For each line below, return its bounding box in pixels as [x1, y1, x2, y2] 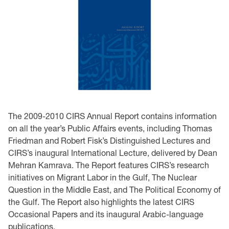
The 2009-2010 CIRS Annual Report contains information [8, 111, 217, 121]
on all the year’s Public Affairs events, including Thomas [8, 123, 212, 133]
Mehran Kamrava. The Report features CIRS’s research [8, 160, 209, 170]
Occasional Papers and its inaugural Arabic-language [8, 209, 203, 219]
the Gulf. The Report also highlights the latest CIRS [8, 197, 194, 207]
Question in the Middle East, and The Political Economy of [8, 185, 221, 194]
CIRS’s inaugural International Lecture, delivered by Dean [8, 148, 217, 157]
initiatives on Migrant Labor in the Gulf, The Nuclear [8, 172, 197, 182]
